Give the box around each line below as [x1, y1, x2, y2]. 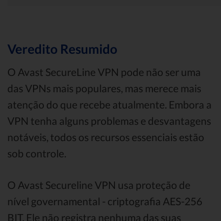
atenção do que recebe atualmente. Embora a [7, 98, 212, 111]
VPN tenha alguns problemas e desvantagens [7, 114, 211, 127]
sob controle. [7, 147, 66, 160]
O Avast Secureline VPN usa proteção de [7, 179, 190, 191]
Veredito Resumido [7, 41, 117, 57]
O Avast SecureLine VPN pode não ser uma [7, 66, 201, 78]
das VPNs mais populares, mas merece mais [7, 82, 201, 95]
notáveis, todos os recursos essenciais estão [7, 131, 204, 144]
